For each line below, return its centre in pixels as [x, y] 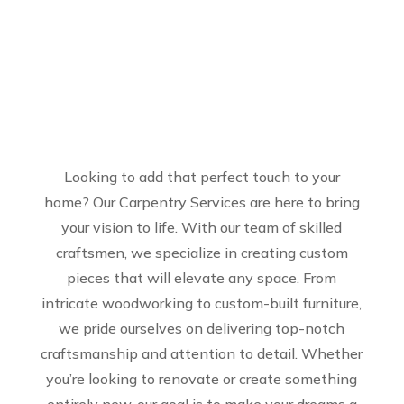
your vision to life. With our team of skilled [202, 227]
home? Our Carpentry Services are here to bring [202, 202]
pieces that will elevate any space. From [202, 278]
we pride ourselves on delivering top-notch [202, 328]
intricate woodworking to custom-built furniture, [202, 303]
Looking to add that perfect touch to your [202, 177]
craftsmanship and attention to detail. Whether [202, 353]
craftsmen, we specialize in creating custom [202, 252]
